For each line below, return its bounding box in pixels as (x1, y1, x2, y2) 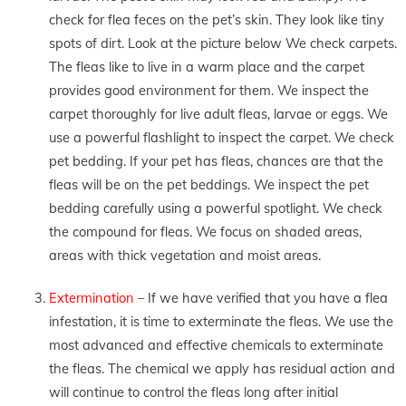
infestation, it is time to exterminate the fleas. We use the (48, 313, 393, 331)
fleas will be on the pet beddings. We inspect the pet (48, 175, 369, 193)
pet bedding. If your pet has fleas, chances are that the (48, 151, 383, 169)
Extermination (48, 289, 134, 307)
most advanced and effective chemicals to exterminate (48, 336, 383, 354)
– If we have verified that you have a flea (133, 289, 388, 307)
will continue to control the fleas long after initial (48, 383, 338, 401)
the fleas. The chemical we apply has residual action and (48, 360, 395, 378)
